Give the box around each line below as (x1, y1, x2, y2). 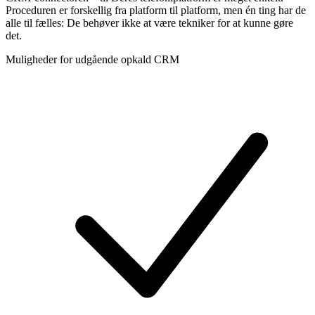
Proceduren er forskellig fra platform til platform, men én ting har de (6, 4, 306, 16)
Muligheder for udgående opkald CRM (6, 53, 179, 65)
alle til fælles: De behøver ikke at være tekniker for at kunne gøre (6, 16, 293, 29)
